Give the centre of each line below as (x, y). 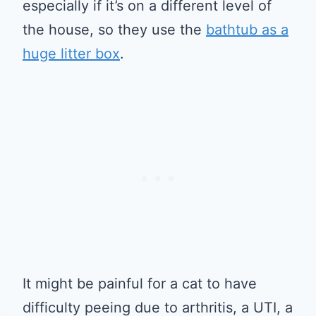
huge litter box (71, 53)
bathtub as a (247, 29)
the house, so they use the (114, 29)
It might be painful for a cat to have (140, 283)
